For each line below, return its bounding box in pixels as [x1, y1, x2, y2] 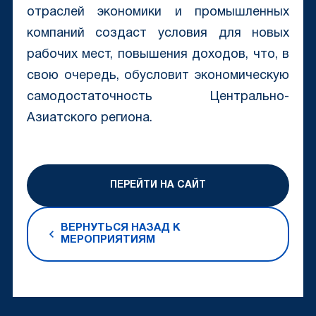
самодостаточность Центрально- [26, 91, 290, 104]
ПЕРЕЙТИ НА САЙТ [110, 181, 206, 190]
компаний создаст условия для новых [26, 28, 290, 40]
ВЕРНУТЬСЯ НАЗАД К [60, 223, 181, 233]
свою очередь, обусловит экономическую [26, 70, 290, 83]
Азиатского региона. [26, 112, 152, 125]
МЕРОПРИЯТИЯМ [60, 235, 155, 245]
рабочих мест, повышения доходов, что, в [26, 49, 290, 61]
